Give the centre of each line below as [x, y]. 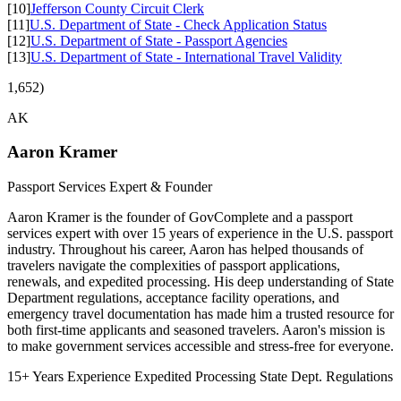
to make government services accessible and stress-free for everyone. [200, 346]
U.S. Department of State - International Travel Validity [186, 56]
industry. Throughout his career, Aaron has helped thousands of [185, 250]
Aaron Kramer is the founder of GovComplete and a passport [180, 218]
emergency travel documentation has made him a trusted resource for [200, 314]
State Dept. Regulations [326, 377]
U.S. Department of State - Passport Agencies [159, 40]
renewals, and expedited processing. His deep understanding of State [200, 282]
